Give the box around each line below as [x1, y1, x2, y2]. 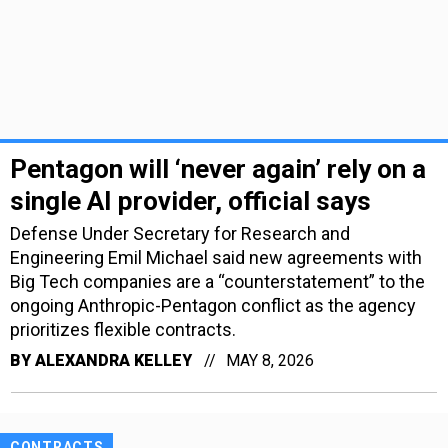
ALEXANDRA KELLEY [35, 350, 192, 370]
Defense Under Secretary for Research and [10, 222, 350, 244]
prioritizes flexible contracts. [10, 318, 236, 340]
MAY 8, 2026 [226, 350, 314, 370]
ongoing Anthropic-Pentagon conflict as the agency [10, 294, 416, 316]
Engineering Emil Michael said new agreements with [10, 246, 422, 268]
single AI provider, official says [10, 185, 371, 216]
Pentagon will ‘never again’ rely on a [10, 153, 426, 184]
